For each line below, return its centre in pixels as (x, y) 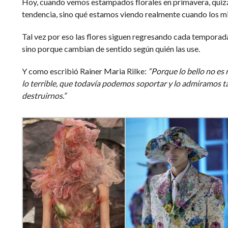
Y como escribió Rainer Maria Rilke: (85, 71)
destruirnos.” (44, 95)
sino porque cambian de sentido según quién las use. (111, 48)
